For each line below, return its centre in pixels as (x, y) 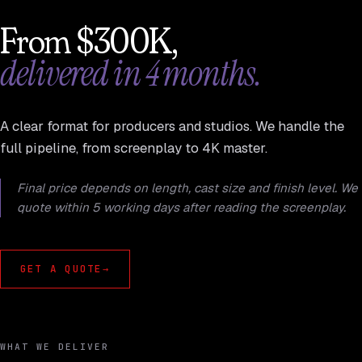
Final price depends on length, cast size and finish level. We (187, 188)
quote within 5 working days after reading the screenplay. (181, 207)
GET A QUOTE (61, 269)
